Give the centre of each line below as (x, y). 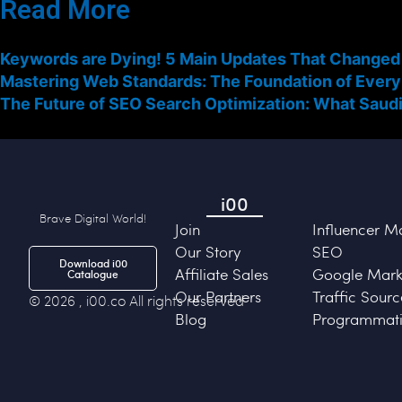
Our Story (209, 251)
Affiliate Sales (222, 273)
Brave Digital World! (93, 218)
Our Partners (218, 296)
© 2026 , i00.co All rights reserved (136, 300)
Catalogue (93, 273)
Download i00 (93, 262)
